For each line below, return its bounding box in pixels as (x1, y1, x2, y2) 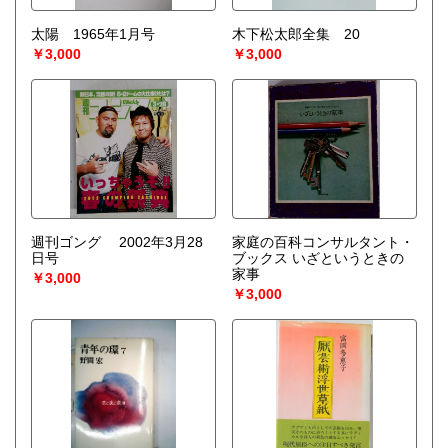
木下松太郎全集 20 (231, 26, 360, 43)
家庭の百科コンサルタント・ (231, 234, 414, 251)
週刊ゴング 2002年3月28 (31, 234, 203, 251)
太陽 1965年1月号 (31, 26, 155, 43)
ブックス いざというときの (231, 250, 404, 267)
